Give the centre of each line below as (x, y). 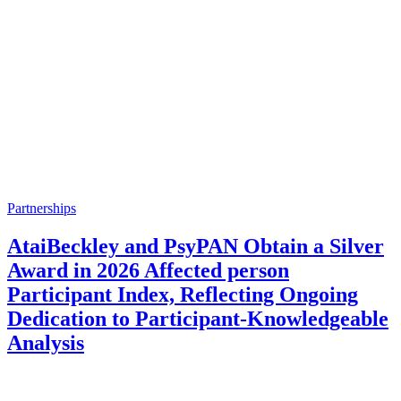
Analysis (46, 342)
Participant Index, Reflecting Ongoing (183, 294)
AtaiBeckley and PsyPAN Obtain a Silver (196, 246)
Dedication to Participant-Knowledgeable (198, 318)
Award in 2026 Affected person (148, 270)
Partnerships (42, 208)
